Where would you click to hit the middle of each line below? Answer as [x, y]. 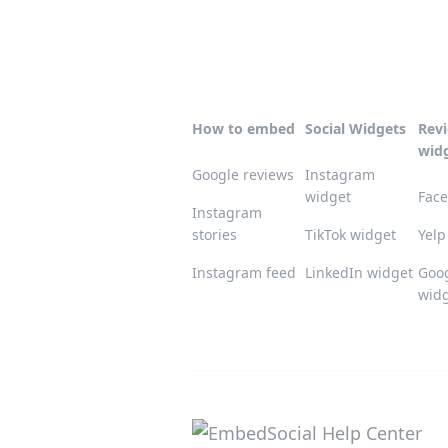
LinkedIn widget [359, 272]
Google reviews [243, 174]
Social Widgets [355, 128]
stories [214, 234]
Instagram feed [244, 272]
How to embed [243, 128]
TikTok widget [350, 234]
